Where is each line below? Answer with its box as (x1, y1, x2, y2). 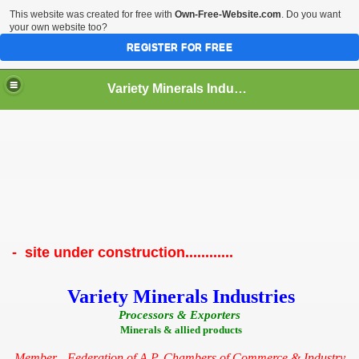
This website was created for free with (10, 9, 175, 20)
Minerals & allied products (120, 324, 242, 336)
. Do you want (281, 9, 341, 20)
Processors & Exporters (119, 309, 240, 321)
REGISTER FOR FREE (126, 42, 233, 53)
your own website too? (10, 22, 107, 33)
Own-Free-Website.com (175, 9, 281, 20)
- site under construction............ (12, 244, 233, 260)
